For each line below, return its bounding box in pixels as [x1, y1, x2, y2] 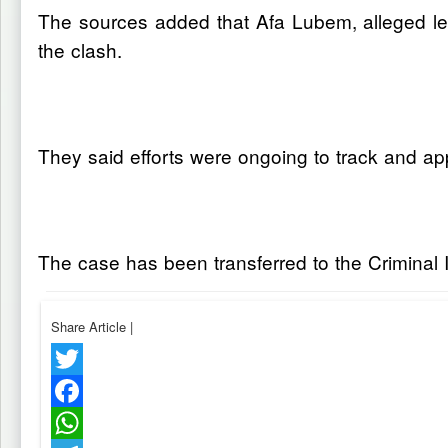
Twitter [51, 381, 89, 400]
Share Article [51, 317, 130, 336]
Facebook [51, 413, 108, 432]
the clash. [38, 36, 122, 63]
